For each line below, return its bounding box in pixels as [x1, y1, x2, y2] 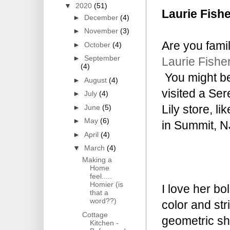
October [84, 40, 112, 49]
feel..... [89, 172, 112, 181]
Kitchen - [89, 218, 119, 227]
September [84, 54, 120, 63]
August [84, 75, 109, 84]
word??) [89, 197, 117, 205]
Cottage [82, 210, 108, 219]
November [84, 27, 120, 35]
